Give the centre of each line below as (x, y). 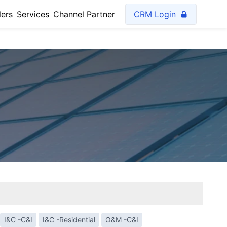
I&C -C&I (18, 220)
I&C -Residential (69, 220)
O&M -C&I (122, 220)
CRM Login (155, 14)
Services (33, 14)
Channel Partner (84, 14)
